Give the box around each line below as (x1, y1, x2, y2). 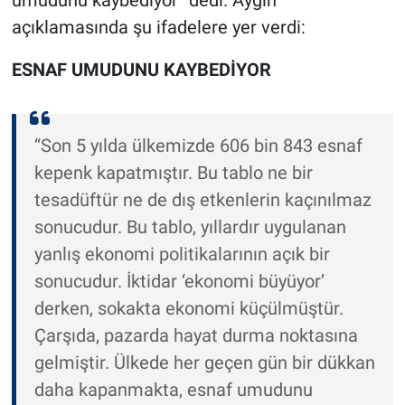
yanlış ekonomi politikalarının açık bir (33, 243, 330, 266)
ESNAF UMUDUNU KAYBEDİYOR (11, 59, 271, 81)
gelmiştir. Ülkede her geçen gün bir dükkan (33, 352, 375, 374)
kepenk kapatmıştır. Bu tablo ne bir (33, 162, 313, 184)
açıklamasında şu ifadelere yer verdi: (11, 16, 306, 39)
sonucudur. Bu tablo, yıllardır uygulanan (33, 216, 346, 239)
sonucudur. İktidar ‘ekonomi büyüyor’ (33, 270, 325, 293)
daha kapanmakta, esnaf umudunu (33, 379, 313, 401)
